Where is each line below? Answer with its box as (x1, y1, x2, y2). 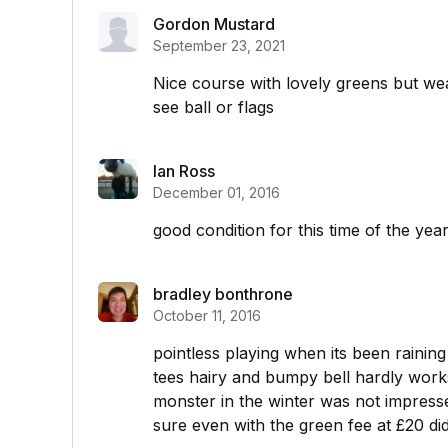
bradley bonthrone (153, 284, 293, 304)
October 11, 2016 (153, 307, 261, 324)
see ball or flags (153, 97, 274, 117)
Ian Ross (153, 161, 215, 181)
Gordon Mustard (153, 14, 275, 34)
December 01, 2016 (153, 184, 280, 201)
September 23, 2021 (153, 37, 285, 54)
